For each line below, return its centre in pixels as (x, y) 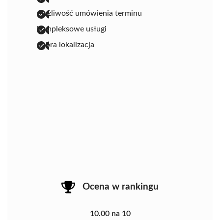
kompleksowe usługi (72, 29)
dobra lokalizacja (66, 44)
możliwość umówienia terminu (89, 13)
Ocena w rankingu (121, 187)
